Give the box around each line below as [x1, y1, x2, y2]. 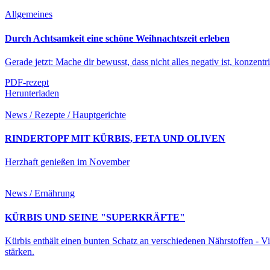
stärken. [5, 246, 34, 257]
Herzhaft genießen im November [5, 157, 130, 168]
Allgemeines [5, 9, 52, 20]
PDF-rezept [5, 77, 49, 87]
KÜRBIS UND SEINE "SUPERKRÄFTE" [5, 212, 185, 222]
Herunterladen [5, 87, 59, 98]
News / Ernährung [5, 188, 75, 199]
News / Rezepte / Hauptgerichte [5, 109, 126, 120]
